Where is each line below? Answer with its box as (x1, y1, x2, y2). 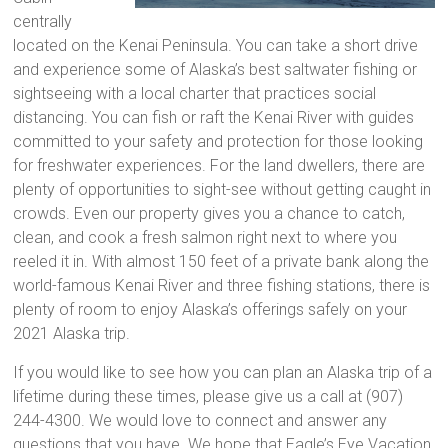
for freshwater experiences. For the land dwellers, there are (13, 155, 426, 175)
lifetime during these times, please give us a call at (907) (13, 386, 404, 406)
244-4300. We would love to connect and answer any (13, 410, 388, 430)
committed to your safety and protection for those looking (13, 131, 424, 151)
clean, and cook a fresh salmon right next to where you (13, 227, 398, 247)
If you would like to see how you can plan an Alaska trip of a (13, 362, 433, 382)
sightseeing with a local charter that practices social (13, 83, 377, 103)
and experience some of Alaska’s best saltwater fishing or (13, 59, 418, 79)
